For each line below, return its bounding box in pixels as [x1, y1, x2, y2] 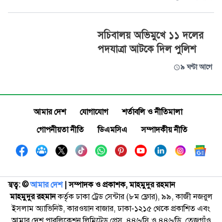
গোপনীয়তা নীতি [37, 125, 84, 135]
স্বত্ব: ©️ [8, 180, 28, 190]
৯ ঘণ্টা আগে [180, 63, 212, 71]
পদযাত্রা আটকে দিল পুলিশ [97, 43, 196, 55]
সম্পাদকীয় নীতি [141, 125, 187, 135]
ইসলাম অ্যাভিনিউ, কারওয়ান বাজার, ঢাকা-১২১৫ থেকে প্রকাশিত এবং [12, 204, 210, 214]
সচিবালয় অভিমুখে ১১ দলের [97, 29, 204, 42]
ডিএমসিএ [98, 125, 127, 135]
